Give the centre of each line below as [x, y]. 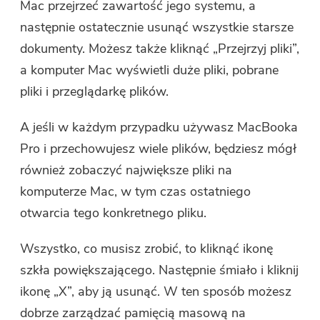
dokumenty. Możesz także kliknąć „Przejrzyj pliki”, [160, 49]
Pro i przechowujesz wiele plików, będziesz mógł [159, 149]
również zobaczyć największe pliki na [126, 170]
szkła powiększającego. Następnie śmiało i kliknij [160, 270]
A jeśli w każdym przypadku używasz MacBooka [159, 127]
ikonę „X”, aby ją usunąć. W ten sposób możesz [156, 292]
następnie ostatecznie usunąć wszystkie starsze [157, 27]
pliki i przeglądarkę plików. [95, 92]
